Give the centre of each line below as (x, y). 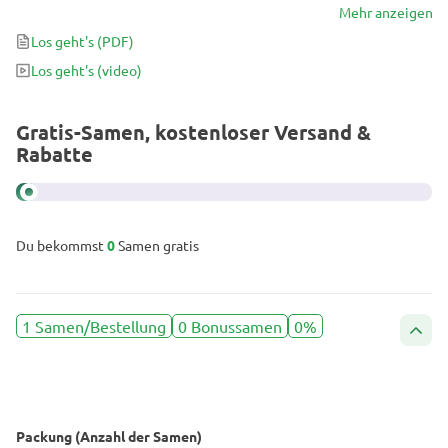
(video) (119, 70)
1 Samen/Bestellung (94, 326)
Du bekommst (61, 245)
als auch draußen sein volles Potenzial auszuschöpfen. (184, 12)
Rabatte (54, 154)
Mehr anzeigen (386, 12)
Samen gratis (157, 245)
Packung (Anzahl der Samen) (109, 436)
